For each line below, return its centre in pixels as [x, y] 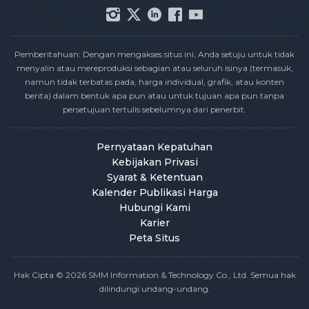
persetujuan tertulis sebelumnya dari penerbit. [154, 109]
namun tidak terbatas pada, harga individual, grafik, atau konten [154, 82]
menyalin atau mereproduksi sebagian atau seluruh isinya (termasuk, [154, 68]
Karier [154, 223]
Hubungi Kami [154, 208]
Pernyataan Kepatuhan [154, 147]
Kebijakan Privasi [154, 162]
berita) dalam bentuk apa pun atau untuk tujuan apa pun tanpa [154, 96]
